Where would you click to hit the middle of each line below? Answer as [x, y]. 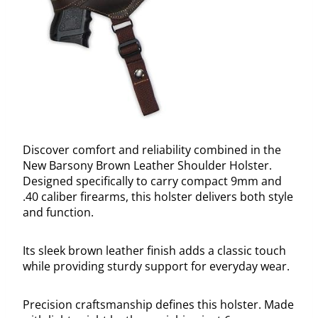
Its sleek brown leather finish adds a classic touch [154, 250]
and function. [58, 212]
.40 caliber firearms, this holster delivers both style [158, 196]
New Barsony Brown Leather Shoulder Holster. [147, 165]
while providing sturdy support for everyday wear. [156, 266]
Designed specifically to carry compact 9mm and [152, 181]
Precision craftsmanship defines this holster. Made [158, 304]
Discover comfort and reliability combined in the [152, 149]
